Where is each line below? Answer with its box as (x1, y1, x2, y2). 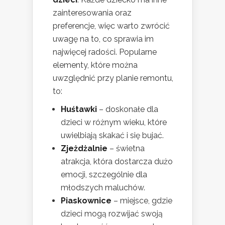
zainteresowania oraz (53, 8, 132, 18)
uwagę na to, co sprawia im (53, 34, 154, 44)
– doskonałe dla (97, 104, 158, 114)
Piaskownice (61, 195, 111, 205)
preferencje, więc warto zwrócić (53, 21, 170, 31)
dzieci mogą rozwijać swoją (61, 208, 163, 218)
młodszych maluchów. (61, 182, 145, 192)
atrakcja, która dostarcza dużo (61, 156, 173, 166)
